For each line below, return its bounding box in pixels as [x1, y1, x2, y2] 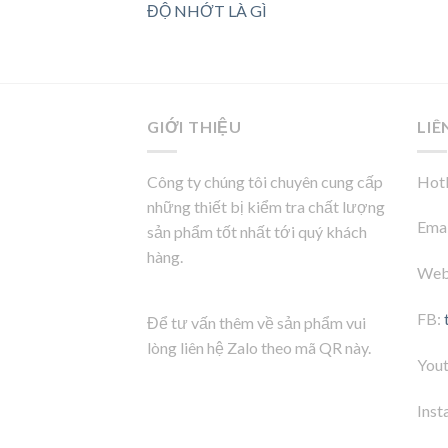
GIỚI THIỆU [147, 117, 243, 136]
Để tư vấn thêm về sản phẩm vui [147, 313, 366, 333]
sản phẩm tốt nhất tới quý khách [147, 221, 367, 241]
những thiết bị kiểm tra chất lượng [147, 196, 385, 216]
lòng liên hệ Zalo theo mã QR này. [147, 338, 371, 358]
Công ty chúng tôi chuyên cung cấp [147, 171, 383, 191]
